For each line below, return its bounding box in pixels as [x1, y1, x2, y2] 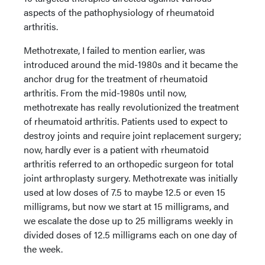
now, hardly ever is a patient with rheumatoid [24, 143, 209, 156]
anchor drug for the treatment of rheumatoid [24, 72, 208, 85]
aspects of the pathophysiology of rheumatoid [24, 5, 214, 19]
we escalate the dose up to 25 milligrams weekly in [24, 214, 233, 227]
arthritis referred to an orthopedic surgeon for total [24, 157, 234, 170]
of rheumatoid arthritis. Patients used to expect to [24, 114, 228, 128]
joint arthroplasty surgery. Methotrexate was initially [24, 171, 238, 185]
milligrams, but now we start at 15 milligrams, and [24, 199, 229, 213]
